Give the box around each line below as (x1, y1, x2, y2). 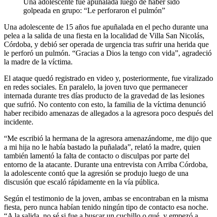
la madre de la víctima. (4, 57, 73, 66)
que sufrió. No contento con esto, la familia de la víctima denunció (4, 100, 206, 108)
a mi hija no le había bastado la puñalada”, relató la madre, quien (4, 142, 201, 151)
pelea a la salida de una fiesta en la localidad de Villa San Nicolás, (4, 31, 204, 40)
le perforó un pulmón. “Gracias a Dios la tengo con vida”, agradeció (4, 48, 212, 57)
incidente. (4, 117, 33, 126)
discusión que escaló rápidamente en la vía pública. (4, 177, 159, 186)
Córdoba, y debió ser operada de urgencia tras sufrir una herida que (4, 40, 209, 48)
